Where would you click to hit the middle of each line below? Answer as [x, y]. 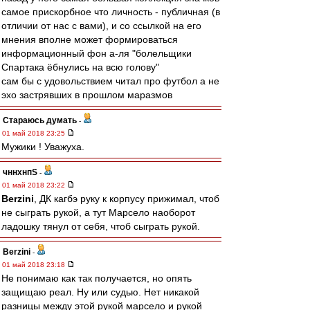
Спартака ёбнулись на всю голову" [80, 67]
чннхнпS [20, 172]
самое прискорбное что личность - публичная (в [111, 12]
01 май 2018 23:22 [35, 185]
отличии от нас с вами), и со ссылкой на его [101, 26]
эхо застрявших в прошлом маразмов [87, 95]
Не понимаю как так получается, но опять [97, 278]
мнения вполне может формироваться [90, 39]
